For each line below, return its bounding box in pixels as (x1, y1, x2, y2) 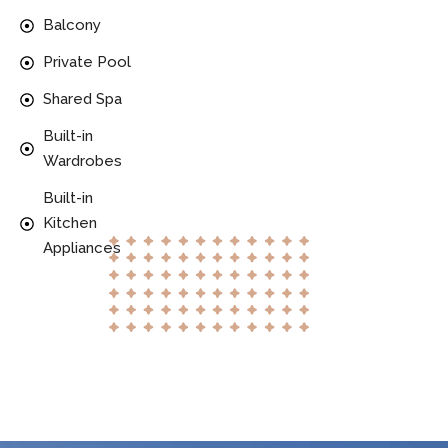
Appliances (42, 239, 121, 258)
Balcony (42, 16, 101, 35)
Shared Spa (42, 90, 122, 109)
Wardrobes (42, 152, 122, 171)
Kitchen (42, 214, 97, 233)
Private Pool (42, 53, 131, 72)
